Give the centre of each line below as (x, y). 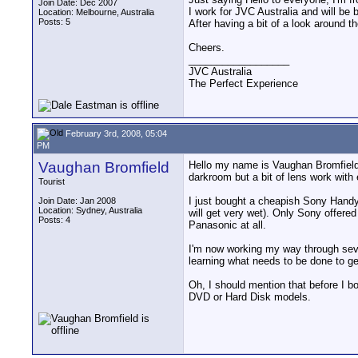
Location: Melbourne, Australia (96, 12)
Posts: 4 (54, 220)
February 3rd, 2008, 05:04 (115, 133)
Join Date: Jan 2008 (77, 201)
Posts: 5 (54, 22)
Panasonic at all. (227, 225)
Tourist (52, 181)
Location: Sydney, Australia (90, 210)
